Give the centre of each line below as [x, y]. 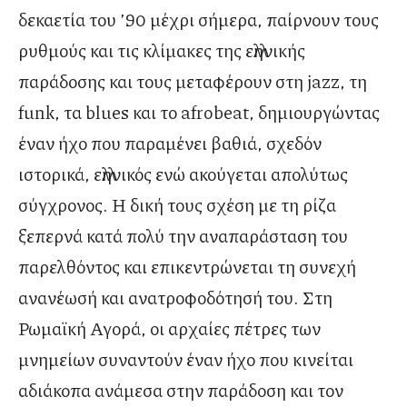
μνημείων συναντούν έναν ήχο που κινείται [186, 359]
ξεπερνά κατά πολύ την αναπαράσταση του [183, 236]
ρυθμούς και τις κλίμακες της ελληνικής [162, 50]
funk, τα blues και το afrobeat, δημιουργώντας [199, 112]
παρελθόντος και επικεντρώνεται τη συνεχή [187, 267]
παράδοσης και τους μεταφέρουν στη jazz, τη [193, 81]
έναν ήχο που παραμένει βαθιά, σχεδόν [170, 143]
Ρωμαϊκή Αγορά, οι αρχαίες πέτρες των [169, 328]
